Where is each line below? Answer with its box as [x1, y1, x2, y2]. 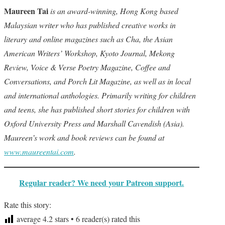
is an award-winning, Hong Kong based [50, 6, 178, 16]
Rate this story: [4, 199, 51, 210]
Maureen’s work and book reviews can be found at [4, 132, 164, 143]
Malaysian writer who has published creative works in [4, 20, 176, 30]
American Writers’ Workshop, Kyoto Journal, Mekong [4, 48, 175, 58]
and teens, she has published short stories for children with [4, 104, 190, 115]
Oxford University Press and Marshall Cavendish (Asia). [4, 118, 184, 129]
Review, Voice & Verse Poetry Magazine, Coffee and [4, 62, 170, 72]
